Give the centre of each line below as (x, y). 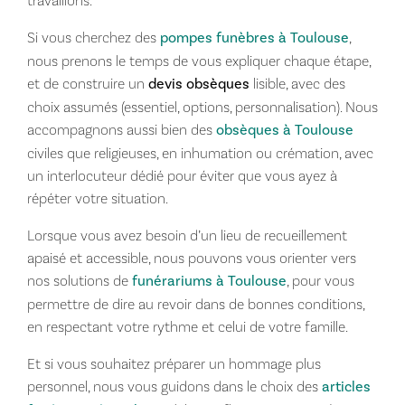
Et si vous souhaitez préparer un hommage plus (174, 363)
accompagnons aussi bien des (121, 129)
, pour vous (320, 280)
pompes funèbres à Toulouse (254, 38)
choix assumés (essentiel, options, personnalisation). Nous (202, 107)
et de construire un (87, 83)
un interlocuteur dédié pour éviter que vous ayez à (182, 175)
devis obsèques (198, 84)
